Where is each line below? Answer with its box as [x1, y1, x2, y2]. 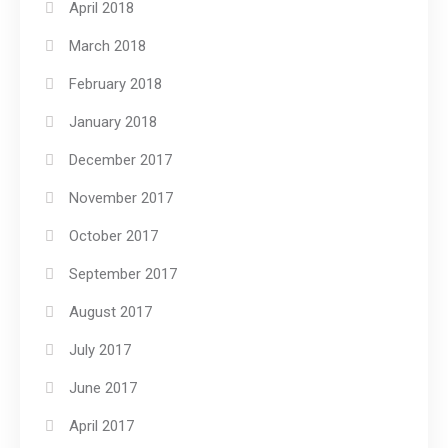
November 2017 [69, 189, 173, 207]
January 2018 [69, 113, 157, 131]
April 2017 [69, 417, 134, 435]
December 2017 [69, 151, 172, 169]
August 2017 [69, 303, 152, 321]
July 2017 [69, 341, 131, 359]
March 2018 [69, 37, 146, 55]
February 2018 [69, 75, 162, 93]
